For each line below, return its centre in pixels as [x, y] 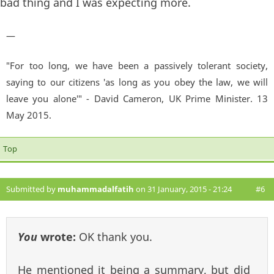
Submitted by [32, 189]
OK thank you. [116, 236]
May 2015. [29, 115]
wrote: [58, 236]
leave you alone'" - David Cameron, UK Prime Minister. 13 [137, 98]
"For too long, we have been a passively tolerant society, [137, 65]
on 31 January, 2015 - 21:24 [183, 189]
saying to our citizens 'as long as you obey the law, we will [137, 82]
